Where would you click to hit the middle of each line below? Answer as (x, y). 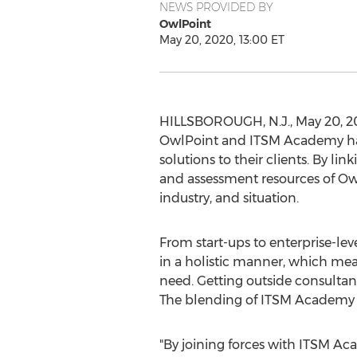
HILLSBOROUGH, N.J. (224, 122)
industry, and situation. (229, 198)
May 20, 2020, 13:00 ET (222, 40)
